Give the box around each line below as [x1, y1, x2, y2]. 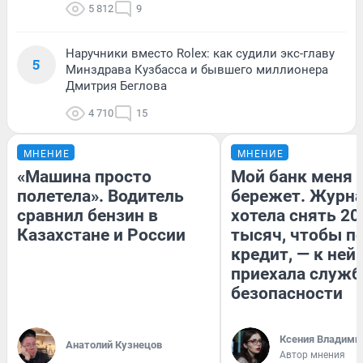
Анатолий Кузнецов [66, 339, 162, 352]
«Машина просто [17, 167, 152, 187]
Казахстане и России [17, 225, 186, 246]
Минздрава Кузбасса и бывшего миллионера [66, 62, 328, 78]
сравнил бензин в [17, 206, 158, 226]
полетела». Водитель [17, 186, 184, 207]
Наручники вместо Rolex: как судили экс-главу [66, 46, 335, 62]
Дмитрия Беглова [66, 79, 167, 94]
